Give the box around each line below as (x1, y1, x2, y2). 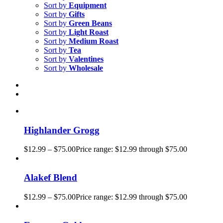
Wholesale (69, 64, 103, 72)
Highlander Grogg (24, 124, 100, 135)
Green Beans (69, 19, 112, 27)
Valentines (69, 55, 104, 63)
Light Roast (69, 28, 109, 36)
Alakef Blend (24, 172, 77, 183)
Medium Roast (69, 37, 118, 45)
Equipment (69, 1, 107, 9)
